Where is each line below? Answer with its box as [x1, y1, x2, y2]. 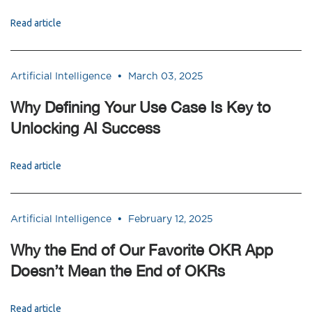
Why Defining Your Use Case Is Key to [10, 98, 271, 116]
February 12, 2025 [128, 214, 213, 224]
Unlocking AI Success [10, 119, 160, 137]
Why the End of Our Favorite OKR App [10, 241, 273, 259]
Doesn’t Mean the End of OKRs [10, 262, 225, 280]
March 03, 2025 [128, 71, 203, 81]
